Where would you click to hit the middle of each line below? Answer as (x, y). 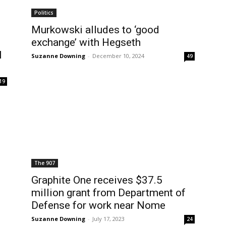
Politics (44, 13)
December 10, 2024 (118, 56)
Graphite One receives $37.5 (97, 180)
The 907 (45, 163)
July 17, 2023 (108, 219)
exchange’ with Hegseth (86, 42)
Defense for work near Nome (98, 205)
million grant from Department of (108, 193)
